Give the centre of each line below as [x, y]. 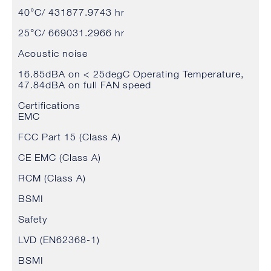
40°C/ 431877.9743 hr [71, 12]
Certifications [49, 106]
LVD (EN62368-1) [59, 240]
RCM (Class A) [52, 178]
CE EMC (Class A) [60, 158]
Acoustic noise [53, 54]
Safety [33, 219]
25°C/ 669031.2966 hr [71, 33]
